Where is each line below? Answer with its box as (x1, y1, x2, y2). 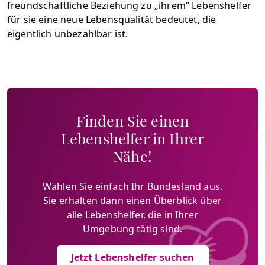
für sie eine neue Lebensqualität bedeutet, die (7, 13, 216, 26)
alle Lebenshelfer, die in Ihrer (67, 208, 198, 221)
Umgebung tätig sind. (82, 222, 183, 235)
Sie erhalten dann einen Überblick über (43, 194, 222, 207)
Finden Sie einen (76, 111, 189, 130)
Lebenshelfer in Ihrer (60, 128, 205, 148)
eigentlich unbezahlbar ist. (7, 27, 128, 40)
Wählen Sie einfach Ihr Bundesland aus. (42, 180, 223, 193)
